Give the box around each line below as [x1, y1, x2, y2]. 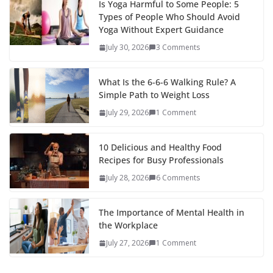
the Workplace [99, 219, 158, 232]
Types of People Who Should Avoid [99, 11, 240, 23]
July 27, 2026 [106, 238, 149, 249]
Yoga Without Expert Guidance [99, 24, 224, 36]
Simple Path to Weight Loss [99, 89, 210, 101]
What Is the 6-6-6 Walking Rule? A [99, 76, 236, 88]
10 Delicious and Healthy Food [99, 141, 222, 154]
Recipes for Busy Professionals [99, 154, 224, 166]
